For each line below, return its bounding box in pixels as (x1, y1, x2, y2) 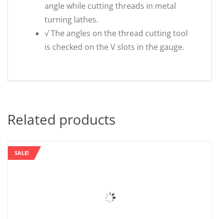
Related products (7, 110, 115, 129)
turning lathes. (44, 14, 98, 25)
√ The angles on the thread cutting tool (44, 28, 188, 39)
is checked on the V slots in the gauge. (44, 42, 184, 52)
